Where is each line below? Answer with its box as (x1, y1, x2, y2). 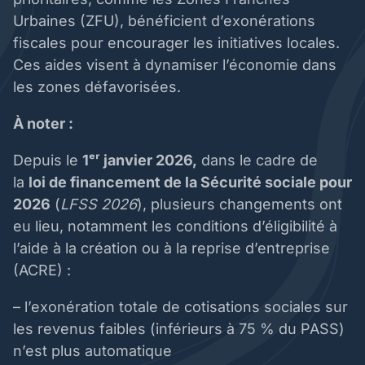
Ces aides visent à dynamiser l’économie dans (13, 56, 336, 74)
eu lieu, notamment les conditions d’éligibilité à (13, 218, 337, 235)
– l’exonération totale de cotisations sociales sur (13, 298, 348, 316)
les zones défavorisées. (13, 78, 185, 96)
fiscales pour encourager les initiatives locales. (13, 34, 340, 52)
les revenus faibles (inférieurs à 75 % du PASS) (13, 320, 345, 338)
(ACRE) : (13, 262, 79, 279)
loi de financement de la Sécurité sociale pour (29, 174, 352, 191)
